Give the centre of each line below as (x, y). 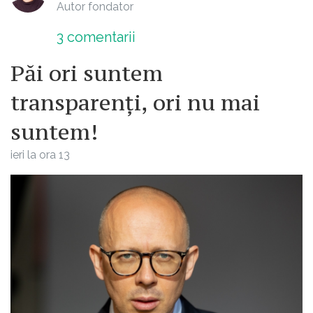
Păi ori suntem (87, 73)
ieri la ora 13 (40, 154)
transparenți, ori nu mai (135, 102)
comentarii (100, 37)
